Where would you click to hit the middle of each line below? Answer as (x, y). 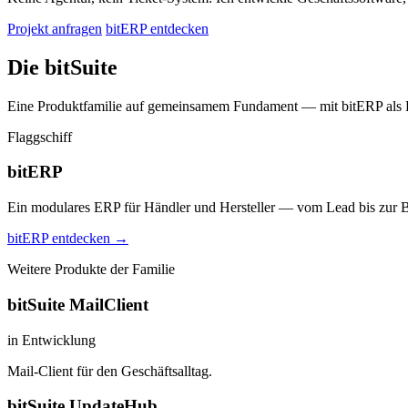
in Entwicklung (51, 340)
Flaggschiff (40, 137)
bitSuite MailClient (78, 304)
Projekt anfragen (55, 28)
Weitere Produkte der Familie (91, 270)
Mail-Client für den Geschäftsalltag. (110, 371)
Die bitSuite (62, 67)
